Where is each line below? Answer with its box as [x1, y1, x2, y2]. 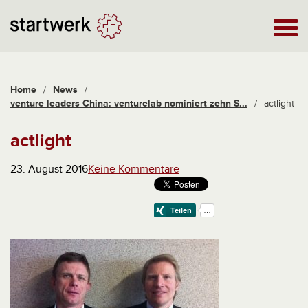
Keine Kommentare [88, 162, 179, 176]
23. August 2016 [10, 162, 88, 176]
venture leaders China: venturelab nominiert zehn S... [10, 98, 247, 109]
